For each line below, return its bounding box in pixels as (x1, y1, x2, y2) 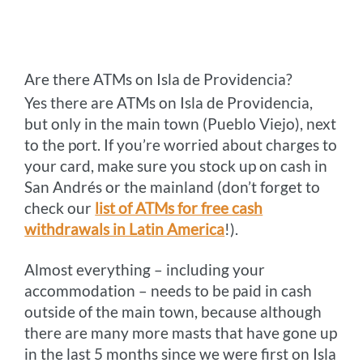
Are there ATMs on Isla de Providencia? (24, 69, 293, 88)
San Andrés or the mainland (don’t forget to (24, 177, 321, 196)
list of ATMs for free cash (95, 198, 263, 217)
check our (24, 198, 96, 217)
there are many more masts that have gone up (24, 322, 338, 342)
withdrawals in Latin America (24, 219, 225, 238)
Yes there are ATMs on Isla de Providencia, (24, 92, 314, 112)
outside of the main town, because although (24, 301, 322, 321)
